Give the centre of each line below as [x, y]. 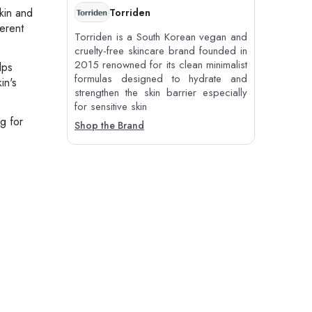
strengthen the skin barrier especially [161, 93]
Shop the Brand [109, 126]
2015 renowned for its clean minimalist [161, 65]
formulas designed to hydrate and [161, 79]
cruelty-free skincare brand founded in [161, 51]
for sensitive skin [111, 107]
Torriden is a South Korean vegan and [161, 37]
